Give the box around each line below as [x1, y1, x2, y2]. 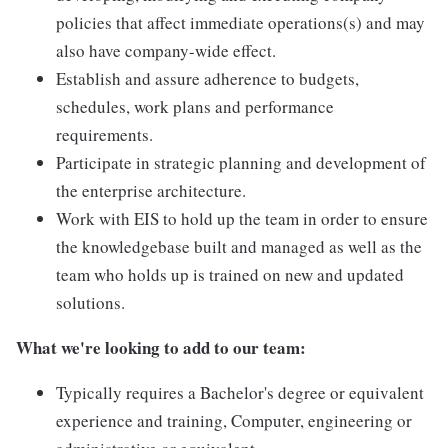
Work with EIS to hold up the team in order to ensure [56, 207, 428, 231]
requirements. [56, 123, 153, 147]
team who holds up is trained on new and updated [56, 263, 404, 287]
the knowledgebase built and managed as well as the [56, 235, 422, 259]
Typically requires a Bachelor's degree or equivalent [56, 381, 424, 405]
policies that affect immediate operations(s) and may [56, 11, 425, 35]
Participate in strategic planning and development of [56, 151, 426, 175]
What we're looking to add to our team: [16, 335, 306, 361]
